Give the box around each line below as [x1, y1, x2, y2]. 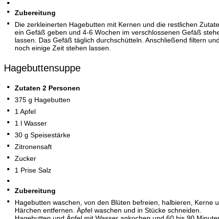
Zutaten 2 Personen [15, 84, 80, 92]
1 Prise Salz [15, 166, 51, 174]
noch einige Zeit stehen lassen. [15, 44, 111, 52]
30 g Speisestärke [15, 131, 70, 139]
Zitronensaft [15, 143, 52, 151]
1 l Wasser [15, 119, 47, 127]
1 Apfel [15, 108, 36, 115]
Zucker [15, 154, 36, 162]
